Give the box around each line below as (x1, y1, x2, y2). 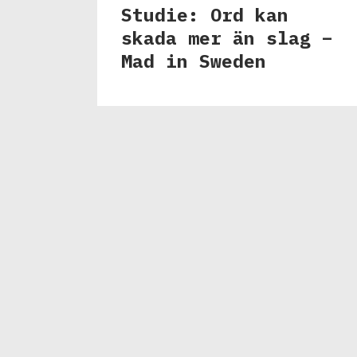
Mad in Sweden (121, 49, 266, 73)
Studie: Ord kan (121, 2, 288, 27)
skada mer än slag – (121, 25, 333, 50)
